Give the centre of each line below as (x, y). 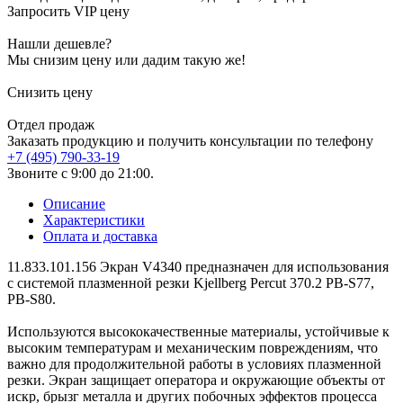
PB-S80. (31, 299)
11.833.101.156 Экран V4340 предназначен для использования (198, 266)
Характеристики (94, 219)
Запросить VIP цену (68, 11)
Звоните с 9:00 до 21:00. (81, 173)
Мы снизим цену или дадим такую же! (126, 59)
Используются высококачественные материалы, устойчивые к (198, 331)
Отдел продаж (51, 124)
